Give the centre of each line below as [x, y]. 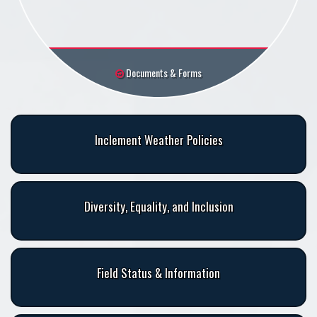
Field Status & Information [158, 273]
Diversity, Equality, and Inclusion [158, 207]
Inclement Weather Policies [158, 140]
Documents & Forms [163, 73]
